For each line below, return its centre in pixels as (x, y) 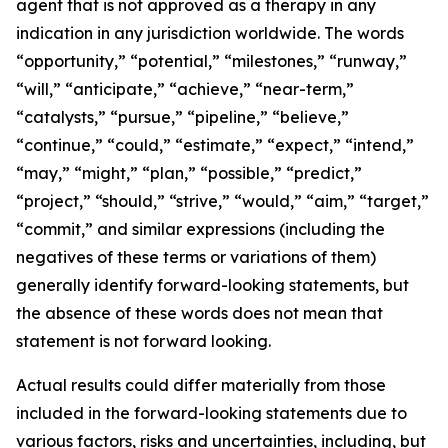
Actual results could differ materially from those (201, 385)
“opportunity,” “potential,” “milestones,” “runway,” (211, 61)
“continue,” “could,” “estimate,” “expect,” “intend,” (215, 145)
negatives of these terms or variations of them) (196, 257)
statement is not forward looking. (143, 341)
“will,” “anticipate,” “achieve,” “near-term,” (185, 89)
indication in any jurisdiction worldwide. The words (210, 33)
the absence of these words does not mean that (199, 313)
